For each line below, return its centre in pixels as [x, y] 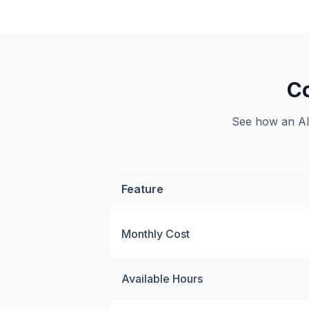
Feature [142, 189]
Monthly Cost [156, 234]
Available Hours [162, 279]
